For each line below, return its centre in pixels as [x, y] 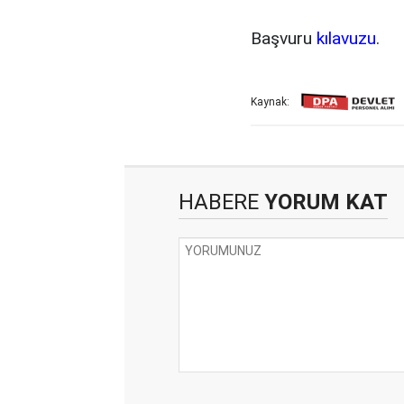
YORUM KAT [323, 202]
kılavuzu [346, 38]
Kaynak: [270, 101]
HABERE [219, 202]
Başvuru [284, 38]
